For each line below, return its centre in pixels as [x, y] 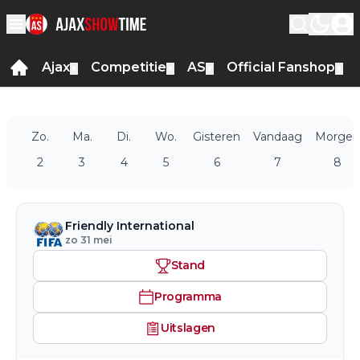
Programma [188, 297]
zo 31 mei [89, 240]
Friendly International [130, 226]
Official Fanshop [281, 67]
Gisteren [217, 137]
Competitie [129, 67]
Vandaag [278, 137]
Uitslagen [188, 328]
